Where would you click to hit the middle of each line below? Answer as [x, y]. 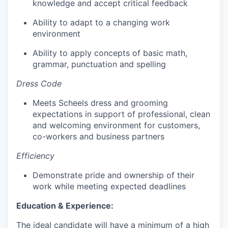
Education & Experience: [65, 206]
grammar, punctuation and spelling [99, 64]
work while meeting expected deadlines [109, 186]
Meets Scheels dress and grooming [100, 103]
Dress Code [39, 83]
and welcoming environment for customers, [116, 125]
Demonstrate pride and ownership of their [113, 175]
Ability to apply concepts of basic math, [110, 53]
